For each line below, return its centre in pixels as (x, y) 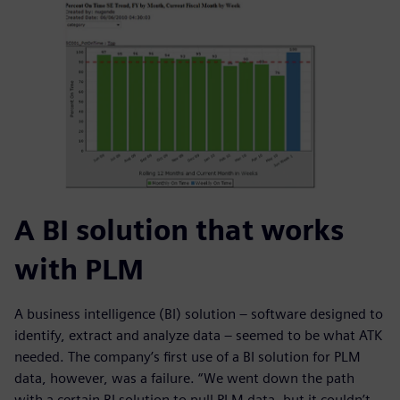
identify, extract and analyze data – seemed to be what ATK (198, 336)
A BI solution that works (179, 230)
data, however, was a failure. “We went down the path (184, 379)
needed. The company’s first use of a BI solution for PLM (187, 357)
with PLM (79, 270)
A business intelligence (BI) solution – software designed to (199, 314)
